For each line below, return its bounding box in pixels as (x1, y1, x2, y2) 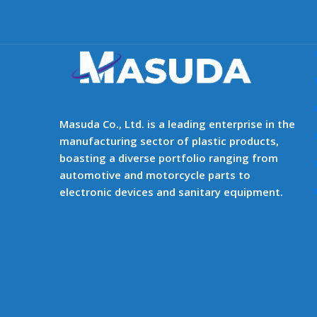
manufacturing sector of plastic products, (59, 134, 279, 149)
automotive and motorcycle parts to (59, 168, 250, 183)
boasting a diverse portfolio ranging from (59, 151, 278, 166)
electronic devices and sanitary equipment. (59, 185, 283, 200)
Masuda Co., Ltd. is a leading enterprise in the (59, 117, 295, 132)
